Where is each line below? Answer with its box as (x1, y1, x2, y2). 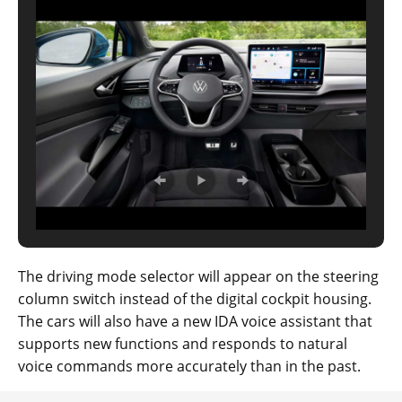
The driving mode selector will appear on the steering (18, 267, 379, 287)
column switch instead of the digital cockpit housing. (18, 289, 371, 310)
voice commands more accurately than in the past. (18, 356, 361, 377)
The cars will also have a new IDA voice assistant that (18, 311, 372, 332)
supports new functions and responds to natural (18, 334, 347, 354)
